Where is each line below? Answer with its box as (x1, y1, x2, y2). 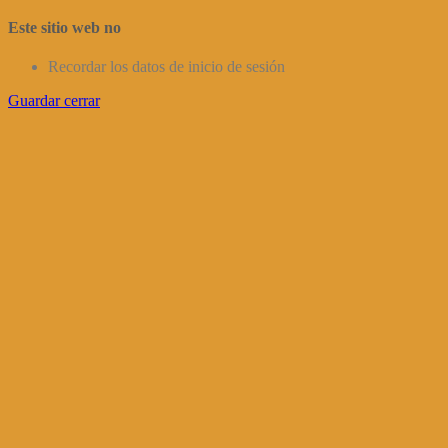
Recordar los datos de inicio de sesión (48, 57, 285, 75)
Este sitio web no (8, 18, 121, 36)
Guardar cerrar (8, 91, 100, 109)
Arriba (7, 144, 48, 162)
